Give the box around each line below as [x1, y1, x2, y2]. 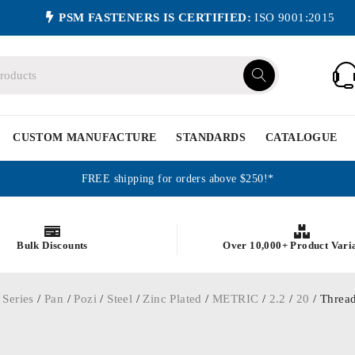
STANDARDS [176, 132, 246, 143]
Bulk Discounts [17, 239, 88, 251]
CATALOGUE [265, 132, 338, 143]
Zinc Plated [143, 292, 202, 305]
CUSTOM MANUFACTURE [13, 132, 157, 143]
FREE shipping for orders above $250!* [81, 173, 274, 185]
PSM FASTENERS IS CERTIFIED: [59, 11, 252, 24]
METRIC [212, 292, 259, 305]
